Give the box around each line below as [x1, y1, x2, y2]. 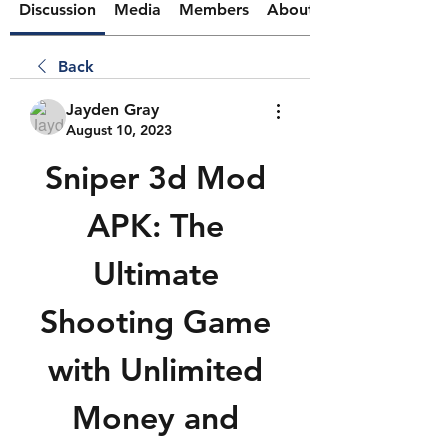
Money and [72, 397, 239, 437]
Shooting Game [40, 301, 271, 341]
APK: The [87, 205, 224, 245]
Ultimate [92, 253, 219, 293]
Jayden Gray [66, 100, 159, 119]
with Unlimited [48, 349, 263, 389]
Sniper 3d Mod [45, 157, 266, 197]
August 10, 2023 [66, 121, 172, 139]
